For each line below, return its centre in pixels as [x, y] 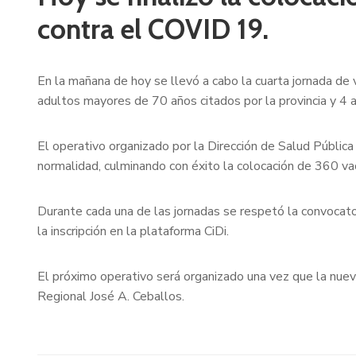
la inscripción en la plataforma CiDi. [133, 232]
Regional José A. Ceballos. [111, 297]
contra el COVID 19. [153, 29]
